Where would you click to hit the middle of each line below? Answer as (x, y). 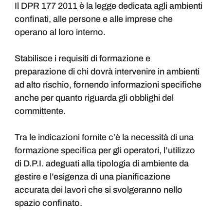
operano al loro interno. (60, 32)
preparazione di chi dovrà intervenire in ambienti (107, 72)
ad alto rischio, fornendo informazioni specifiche (108, 85)
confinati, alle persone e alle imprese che (94, 19)
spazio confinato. (48, 203)
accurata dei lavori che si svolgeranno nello (99, 190)
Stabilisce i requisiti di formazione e (82, 59)
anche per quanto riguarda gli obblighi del (94, 98)
